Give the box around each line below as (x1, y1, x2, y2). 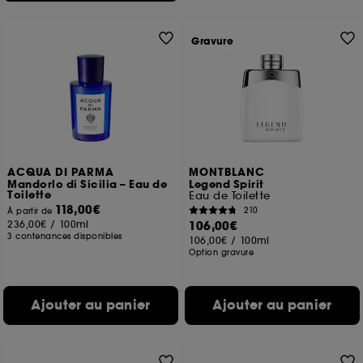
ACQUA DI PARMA (7, 165, 115, 180)
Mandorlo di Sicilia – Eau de (7, 177, 168, 192)
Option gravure (189, 247, 254, 258)
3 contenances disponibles (7, 231, 122, 241)
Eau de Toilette (189, 189, 271, 203)
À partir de (7, 206, 56, 216)
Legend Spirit (189, 177, 264, 192)
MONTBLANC (189, 165, 266, 180)
